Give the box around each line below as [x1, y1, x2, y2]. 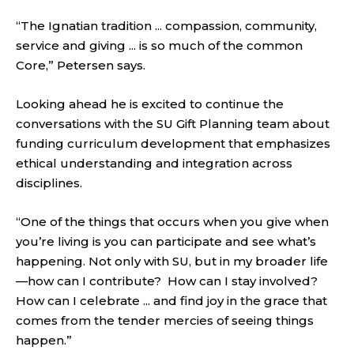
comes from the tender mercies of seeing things [16, 313, 314, 329]
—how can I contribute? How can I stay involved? [16, 273, 318, 289]
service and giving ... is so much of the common [16, 38, 303, 54]
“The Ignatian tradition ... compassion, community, [16, 18, 317, 34]
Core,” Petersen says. [16, 58, 145, 73]
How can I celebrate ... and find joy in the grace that [16, 293, 327, 309]
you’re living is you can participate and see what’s [16, 234, 316, 250]
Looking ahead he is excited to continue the [16, 96, 284, 112]
